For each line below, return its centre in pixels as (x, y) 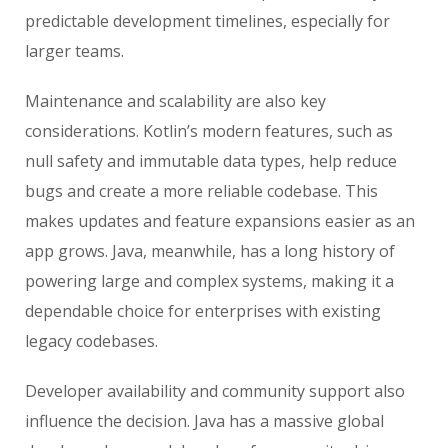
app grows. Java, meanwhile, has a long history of (210, 250)
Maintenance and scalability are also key (175, 100)
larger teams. (74, 50)
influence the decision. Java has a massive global (204, 420)
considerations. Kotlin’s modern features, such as (209, 130)
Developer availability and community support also (215, 390)
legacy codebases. (91, 340)
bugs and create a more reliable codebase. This (201, 190)
